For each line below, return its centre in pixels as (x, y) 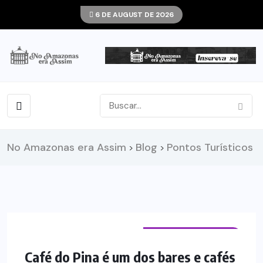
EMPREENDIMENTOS (192, 235)
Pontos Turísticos (210, 147)
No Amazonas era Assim (67, 147)
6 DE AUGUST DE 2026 (134, 15)
